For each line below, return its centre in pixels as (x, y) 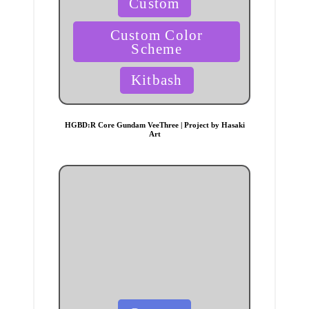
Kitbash (157, 80)
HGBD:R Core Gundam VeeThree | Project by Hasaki (154, 124)
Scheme (157, 48)
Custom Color (157, 34)
